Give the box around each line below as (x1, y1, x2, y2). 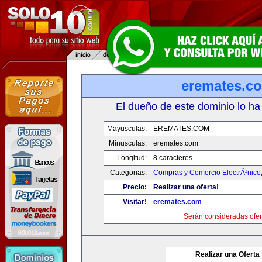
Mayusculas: (106, 125, 147, 133)
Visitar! (122, 198, 147, 206)
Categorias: (109, 168, 147, 177)
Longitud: (116, 154, 147, 162)
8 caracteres (153, 154, 192, 162)
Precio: (122, 183, 147, 191)
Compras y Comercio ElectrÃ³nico (153, 168, 261, 177)
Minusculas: (108, 139, 147, 147)
